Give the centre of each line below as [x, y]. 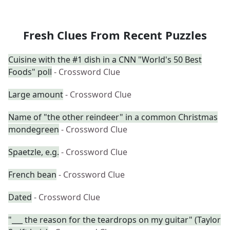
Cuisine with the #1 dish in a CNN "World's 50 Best [105, 60]
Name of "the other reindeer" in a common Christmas [113, 117]
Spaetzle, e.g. [34, 152]
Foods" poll [30, 72]
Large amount [36, 94]
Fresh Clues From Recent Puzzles [115, 35]
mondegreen [34, 129]
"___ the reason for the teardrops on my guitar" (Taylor [114, 220]
